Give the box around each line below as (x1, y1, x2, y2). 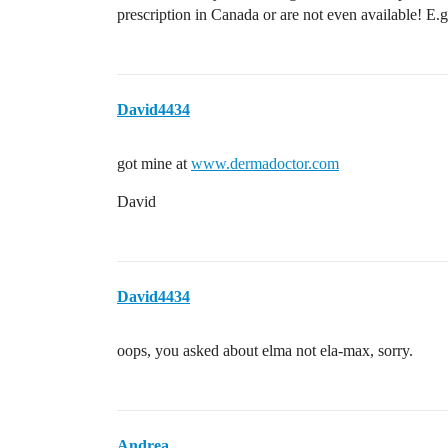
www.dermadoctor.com (191, 155, 339, 172)
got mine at (117, 155, 191, 172)
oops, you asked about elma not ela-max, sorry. (117, 342, 413, 359)
